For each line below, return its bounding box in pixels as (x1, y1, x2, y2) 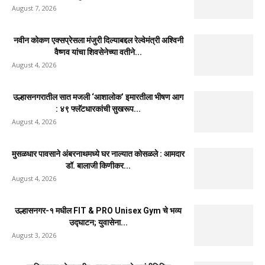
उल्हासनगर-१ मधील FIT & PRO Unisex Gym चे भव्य (15, 205, 182, 215)
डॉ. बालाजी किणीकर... (66, 160, 131, 170)
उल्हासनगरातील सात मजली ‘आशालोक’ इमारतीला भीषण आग (13, 92, 183, 102)
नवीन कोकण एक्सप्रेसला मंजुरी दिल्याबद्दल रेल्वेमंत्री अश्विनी (13, 35, 183, 45)
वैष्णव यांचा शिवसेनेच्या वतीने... (54, 47, 142, 57)
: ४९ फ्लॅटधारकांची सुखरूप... (56, 104, 141, 114)
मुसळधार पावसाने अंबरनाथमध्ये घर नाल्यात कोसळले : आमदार (12, 148, 185, 159)
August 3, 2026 (12, 230, 56, 240)
